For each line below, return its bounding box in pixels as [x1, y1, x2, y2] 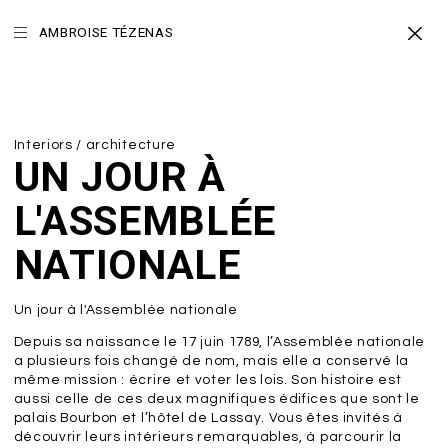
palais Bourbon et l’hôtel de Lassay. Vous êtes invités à [13, 411, 403, 426]
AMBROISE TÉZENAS [38, 24, 174, 41]
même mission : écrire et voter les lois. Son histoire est [13, 373, 402, 388]
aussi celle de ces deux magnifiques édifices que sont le [13, 392, 420, 407]
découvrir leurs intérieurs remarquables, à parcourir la [13, 430, 402, 445]
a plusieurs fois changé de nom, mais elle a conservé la [13, 354, 409, 369]
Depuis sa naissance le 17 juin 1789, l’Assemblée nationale [13, 335, 426, 350]
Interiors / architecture [13, 138, 176, 152]
